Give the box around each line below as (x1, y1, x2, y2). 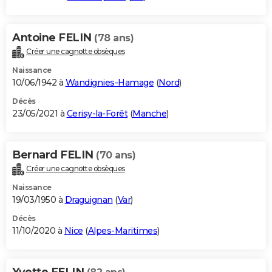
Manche (132, 107, 166, 119)
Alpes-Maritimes (87, 225, 157, 236)
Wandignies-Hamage (65, 76, 154, 88)
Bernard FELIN (12, 148, 96, 161)
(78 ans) (94, 32, 134, 44)
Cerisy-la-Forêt (66, 107, 127, 119)
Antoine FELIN (12, 30, 94, 44)
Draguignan (64, 194, 113, 205)
